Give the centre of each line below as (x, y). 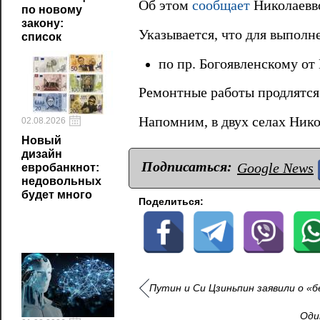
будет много (57, 195)
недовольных (61, 181)
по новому (52, 10)
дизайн (42, 154)
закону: (42, 23)
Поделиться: (171, 201)
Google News (275, 167)
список (41, 37)
